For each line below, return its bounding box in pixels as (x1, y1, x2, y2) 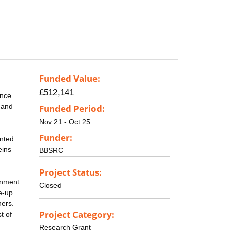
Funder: (39, 131, 72, 143)
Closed (39, 181, 62, 189)
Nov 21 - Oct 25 (39, 118, 90, 126)
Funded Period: (39, 103, 105, 115)
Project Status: (39, 166, 102, 178)
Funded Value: (39, 72, 100, 85)
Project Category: (39, 208, 114, 220)
